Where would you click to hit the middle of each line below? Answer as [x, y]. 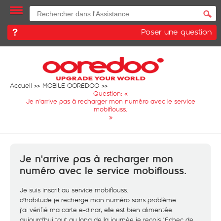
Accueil [21, 85]
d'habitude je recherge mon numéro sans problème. [99, 200]
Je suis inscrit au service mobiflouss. [74, 190]
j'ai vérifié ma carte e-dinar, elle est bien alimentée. [97, 210]
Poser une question [176, 31]
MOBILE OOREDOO [71, 85]
